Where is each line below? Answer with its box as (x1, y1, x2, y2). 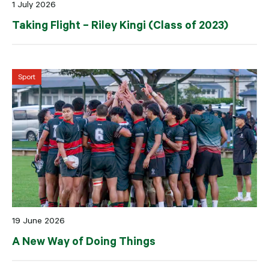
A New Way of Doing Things (12, 233, 156, 248)
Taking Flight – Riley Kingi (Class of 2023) (12, 17, 228, 32)
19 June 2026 (12, 215, 65, 225)
